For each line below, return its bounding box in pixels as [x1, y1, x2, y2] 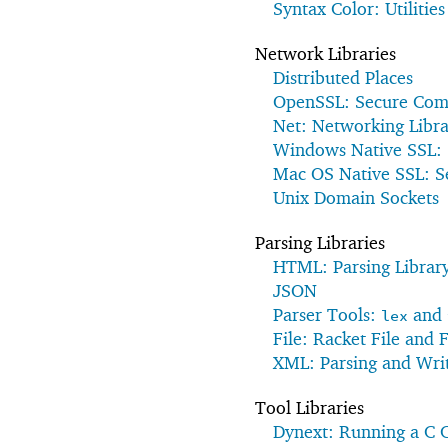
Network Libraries [255, 42, 396, 64]
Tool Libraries [255, 396, 364, 418]
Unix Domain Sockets [273, 186, 439, 208]
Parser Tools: [273, 303, 381, 325]
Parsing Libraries [255, 231, 385, 253]
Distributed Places [273, 66, 413, 88]
